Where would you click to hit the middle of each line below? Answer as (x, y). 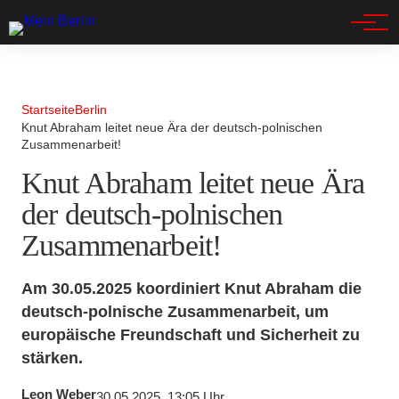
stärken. (52, 358)
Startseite (48, 110)
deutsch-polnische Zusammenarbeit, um (175, 311)
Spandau (59, 34)
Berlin (91, 110)
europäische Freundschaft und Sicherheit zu (191, 334)
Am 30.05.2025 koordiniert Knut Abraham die (191, 288)
